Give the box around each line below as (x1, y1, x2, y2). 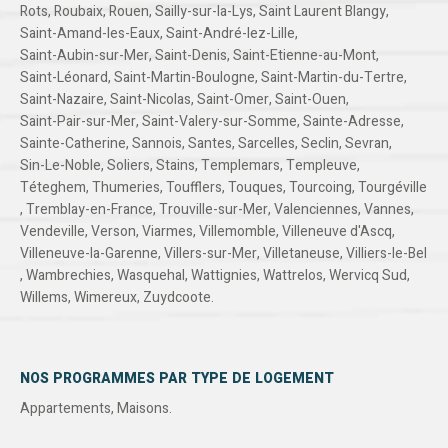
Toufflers (166, 177, 222, 199)
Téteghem (20, 177, 86, 199)
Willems (20, 287, 68, 309)
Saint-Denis (155, 45, 227, 67)
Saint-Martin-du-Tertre (261, 67, 404, 89)
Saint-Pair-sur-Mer (20, 111, 136, 133)
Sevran (345, 133, 389, 155)
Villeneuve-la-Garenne (20, 243, 158, 265)
